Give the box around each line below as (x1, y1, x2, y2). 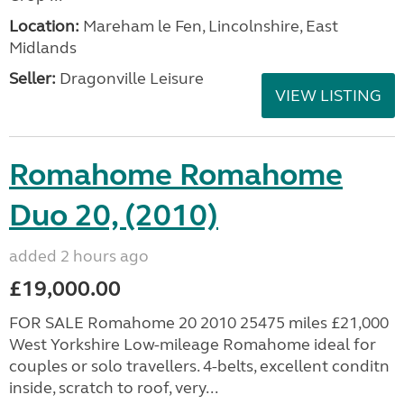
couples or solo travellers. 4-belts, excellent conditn (9, 356, 390, 376)
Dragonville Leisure (56, 69, 204, 88)
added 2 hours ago (9, 246, 149, 266)
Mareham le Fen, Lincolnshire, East (79, 16, 338, 36)
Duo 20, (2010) (9, 197, 218, 234)
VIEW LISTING (275, 86, 381, 106)
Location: (9, 16, 79, 36)
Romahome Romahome (9, 156, 343, 194)
